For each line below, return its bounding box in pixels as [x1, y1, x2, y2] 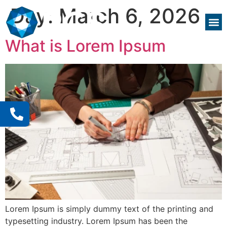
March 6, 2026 [59, 4, 200, 28]
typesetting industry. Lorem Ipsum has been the [5, 215, 187, 226]
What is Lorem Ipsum [5, 36, 166, 56]
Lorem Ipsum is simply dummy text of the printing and [5, 203, 213, 214]
